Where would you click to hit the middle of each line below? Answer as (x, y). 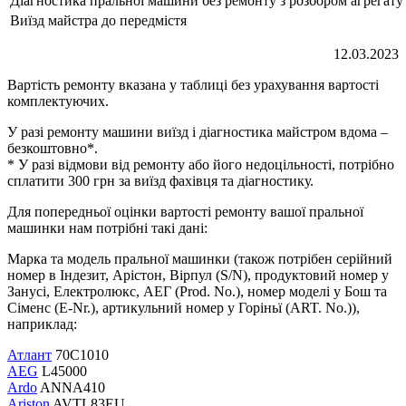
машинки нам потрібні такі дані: (107, 227)
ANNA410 (71, 387)
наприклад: (42, 324)
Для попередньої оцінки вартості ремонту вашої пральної (185, 211)
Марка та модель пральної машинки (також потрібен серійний (200, 258)
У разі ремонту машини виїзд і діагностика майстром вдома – (198, 131)
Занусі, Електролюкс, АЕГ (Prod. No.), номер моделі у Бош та (197, 291)
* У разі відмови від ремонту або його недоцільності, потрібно (201, 164)
